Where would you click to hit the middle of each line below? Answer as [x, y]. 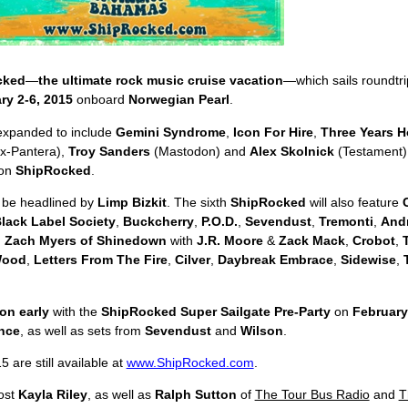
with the [75, 311]
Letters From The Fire [100, 260]
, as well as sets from [82, 330]
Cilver [192, 260]
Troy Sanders [109, 151]
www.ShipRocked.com [190, 363]
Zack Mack [311, 241]
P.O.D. [219, 222]
